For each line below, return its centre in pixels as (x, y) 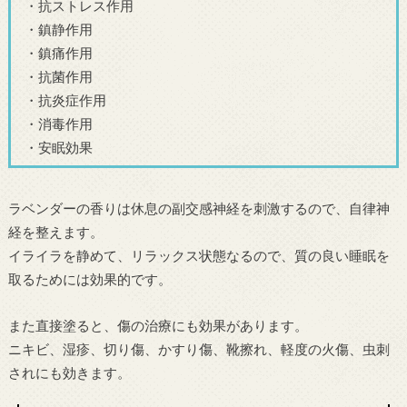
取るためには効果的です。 (89, 279)
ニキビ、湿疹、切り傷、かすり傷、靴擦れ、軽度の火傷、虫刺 (199, 348)
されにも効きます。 (69, 372)
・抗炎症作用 (66, 99)
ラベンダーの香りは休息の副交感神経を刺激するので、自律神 (199, 208)
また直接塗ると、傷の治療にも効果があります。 (158, 325)
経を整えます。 (55, 232)
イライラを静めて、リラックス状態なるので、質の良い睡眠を (199, 256)
